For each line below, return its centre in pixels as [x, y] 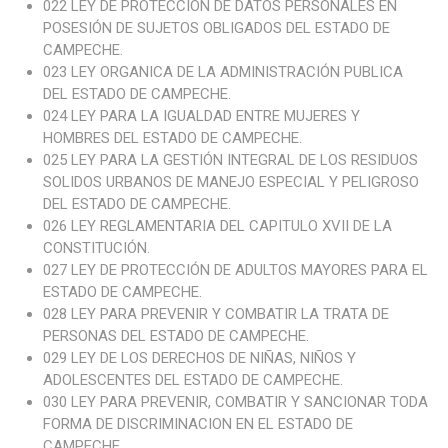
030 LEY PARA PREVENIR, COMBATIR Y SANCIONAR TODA [235, 402]
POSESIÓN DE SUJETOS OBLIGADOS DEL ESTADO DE [216, 28]
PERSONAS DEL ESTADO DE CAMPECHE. [175, 336]
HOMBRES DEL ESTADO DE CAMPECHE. [172, 138]
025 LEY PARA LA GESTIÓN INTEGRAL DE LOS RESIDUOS [230, 160]
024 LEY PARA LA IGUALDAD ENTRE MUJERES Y [201, 116]
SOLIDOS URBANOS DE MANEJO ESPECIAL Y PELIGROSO [230, 182]
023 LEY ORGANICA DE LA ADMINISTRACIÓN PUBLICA [222, 72]
